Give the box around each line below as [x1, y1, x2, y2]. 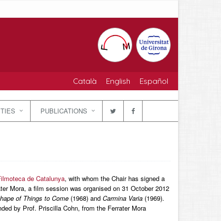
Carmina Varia [102, 193, 143, 203]
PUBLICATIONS [40, 106, 87, 115]
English [106, 76, 130, 86]
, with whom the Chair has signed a [64, 174, 165, 183]
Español [140, 76, 168, 86]
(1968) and [68, 193, 103, 203]
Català [73, 76, 97, 86]
